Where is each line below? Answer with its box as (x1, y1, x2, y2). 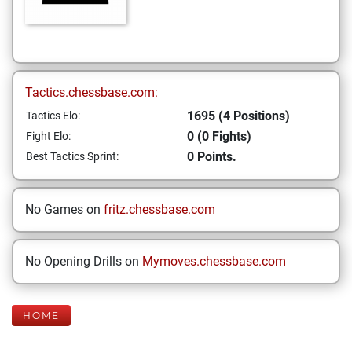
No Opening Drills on (25, 254, 142, 269)
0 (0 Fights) (187, 129, 251, 144)
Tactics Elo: (26, 109, 80, 122)
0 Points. (187, 149, 236, 164)
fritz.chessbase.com (104, 202, 215, 217)
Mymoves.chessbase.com (142, 254, 286, 269)
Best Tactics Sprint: (26, 150, 119, 163)
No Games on (25, 202, 104, 217)
